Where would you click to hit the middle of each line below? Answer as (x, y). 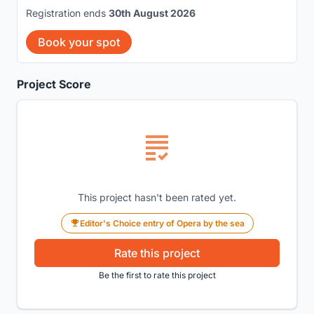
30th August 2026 (152, 13)
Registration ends (67, 13)
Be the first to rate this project (157, 275)
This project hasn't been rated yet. (157, 197)
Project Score (54, 84)
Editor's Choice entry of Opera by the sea (162, 223)
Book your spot (79, 42)
